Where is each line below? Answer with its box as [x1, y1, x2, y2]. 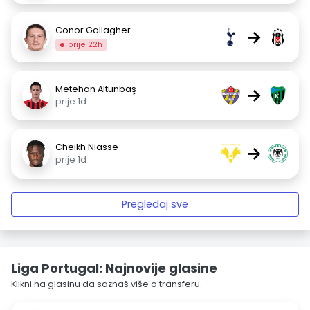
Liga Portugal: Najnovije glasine [11, 259, 217, 277]
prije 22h [68, 39, 103, 50]
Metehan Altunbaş [55, 83, 136, 95]
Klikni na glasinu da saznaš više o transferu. [11, 278, 202, 290]
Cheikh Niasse [55, 141, 118, 153]
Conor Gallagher [55, 24, 131, 36]
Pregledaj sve [122, 197, 188, 211]
